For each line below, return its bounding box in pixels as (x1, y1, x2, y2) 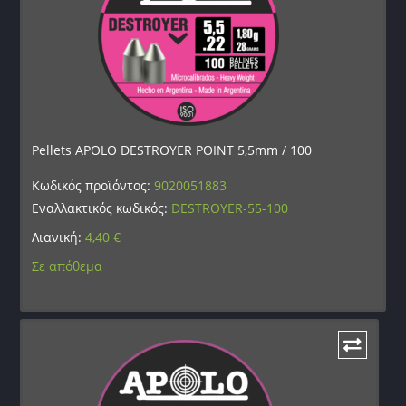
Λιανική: (32, 228, 86, 246)
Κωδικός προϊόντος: (32, 177, 155, 195)
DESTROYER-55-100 (171, 199, 289, 217)
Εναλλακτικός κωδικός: (32, 199, 172, 217)
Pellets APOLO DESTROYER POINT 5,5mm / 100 (32, 141, 313, 159)
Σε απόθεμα (32, 257, 103, 275)
